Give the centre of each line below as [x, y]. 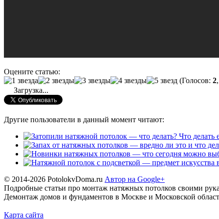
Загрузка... [30, 90]
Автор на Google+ [135, 179]
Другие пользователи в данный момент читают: [84, 119]
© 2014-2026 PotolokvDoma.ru [54, 179]
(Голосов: [195, 80]
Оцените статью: [32, 71]
